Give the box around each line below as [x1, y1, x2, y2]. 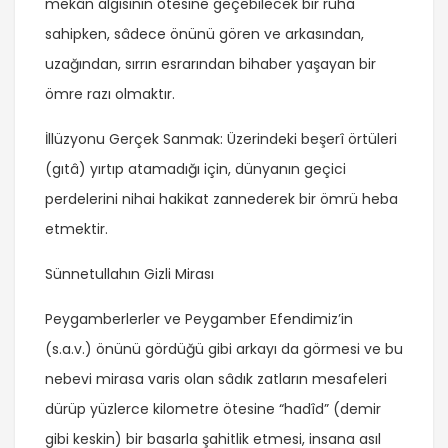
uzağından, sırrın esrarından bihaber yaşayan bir [45, 54, 376, 75]
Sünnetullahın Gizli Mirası [45, 264, 214, 285]
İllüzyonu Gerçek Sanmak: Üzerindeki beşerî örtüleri [45, 129, 397, 150]
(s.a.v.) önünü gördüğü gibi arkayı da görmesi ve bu [45, 339, 403, 360]
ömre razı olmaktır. [45, 84, 175, 105]
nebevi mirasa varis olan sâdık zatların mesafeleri [45, 369, 387, 390]
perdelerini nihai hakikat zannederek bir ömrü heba [45, 189, 398, 210]
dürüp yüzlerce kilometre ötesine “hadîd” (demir [45, 399, 381, 420]
